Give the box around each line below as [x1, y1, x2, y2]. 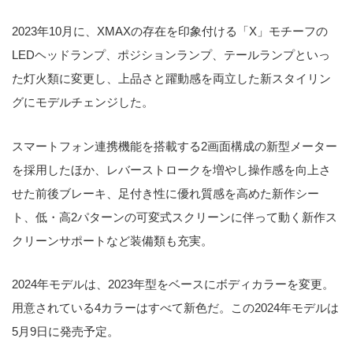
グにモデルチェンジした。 [12, 95, 154, 110]
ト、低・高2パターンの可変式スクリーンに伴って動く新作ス [12, 210, 337, 224]
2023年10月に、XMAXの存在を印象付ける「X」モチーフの [12, 24, 328, 39]
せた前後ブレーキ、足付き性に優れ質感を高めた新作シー [12, 186, 319, 200]
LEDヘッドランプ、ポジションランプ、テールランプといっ [12, 48, 330, 62]
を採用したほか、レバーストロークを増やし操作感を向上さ [12, 162, 331, 176]
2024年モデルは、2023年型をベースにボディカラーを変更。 [12, 277, 334, 292]
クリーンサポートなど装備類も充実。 [12, 233, 213, 247]
